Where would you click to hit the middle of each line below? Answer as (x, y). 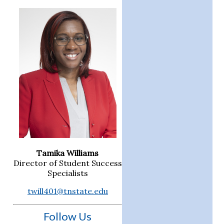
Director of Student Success (67, 163)
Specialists (67, 173)
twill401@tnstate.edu (67, 191)
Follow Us (68, 216)
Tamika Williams (68, 153)
